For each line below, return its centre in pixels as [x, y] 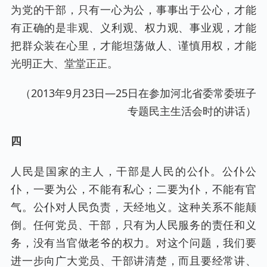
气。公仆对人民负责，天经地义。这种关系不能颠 [133, 207]
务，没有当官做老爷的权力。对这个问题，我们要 [133, 243]
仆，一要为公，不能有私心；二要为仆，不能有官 [133, 189]
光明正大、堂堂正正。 [64, 63]
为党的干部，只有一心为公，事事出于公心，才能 [133, 10]
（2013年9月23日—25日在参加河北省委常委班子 [138, 93]
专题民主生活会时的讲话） [192, 111]
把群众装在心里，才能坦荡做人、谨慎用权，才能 [133, 46]
